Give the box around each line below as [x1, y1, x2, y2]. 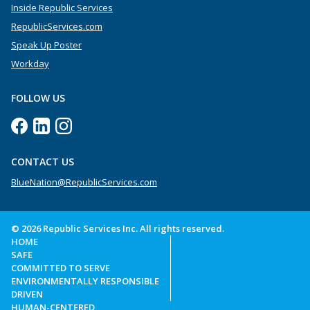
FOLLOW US [11, 91, 65, 105]
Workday [11, 57, 49, 71]
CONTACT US [11, 155, 74, 169]
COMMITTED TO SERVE [11, 262, 110, 275]
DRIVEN [11, 288, 43, 301]
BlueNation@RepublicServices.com [11, 176, 157, 189]
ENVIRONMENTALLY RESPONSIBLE [11, 275, 159, 288]
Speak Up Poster [11, 39, 82, 52]
